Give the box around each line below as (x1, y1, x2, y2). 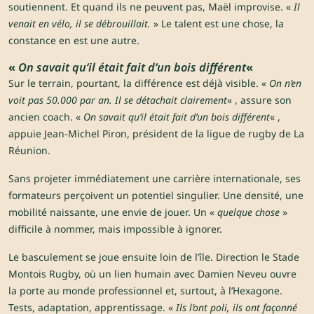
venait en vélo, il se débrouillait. (8, 17, 151, 31)
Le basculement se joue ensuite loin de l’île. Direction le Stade (8, 250, 299, 264)
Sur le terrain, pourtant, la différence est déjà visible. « (8, 76, 269, 90)
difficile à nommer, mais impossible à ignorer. (8, 222, 222, 236)
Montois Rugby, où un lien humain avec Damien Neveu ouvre (8, 267, 296, 281)
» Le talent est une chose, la (151, 17, 284, 31)
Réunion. (8, 144, 50, 158)
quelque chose (217, 205, 280, 219)
